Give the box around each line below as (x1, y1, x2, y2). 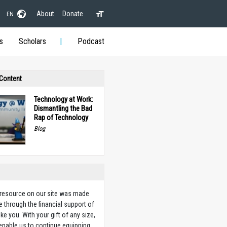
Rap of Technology (33, 113, 88, 122)
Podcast (77, 36, 104, 46)
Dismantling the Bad (33, 104, 92, 113)
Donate (62, 9, 83, 18)
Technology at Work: (33, 95, 93, 104)
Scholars (18, 36, 46, 46)
